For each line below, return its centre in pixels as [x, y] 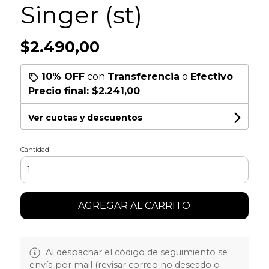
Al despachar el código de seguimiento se [135, 252]
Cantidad [35, 150]
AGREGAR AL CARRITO [134, 206]
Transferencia [143, 77]
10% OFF [63, 77]
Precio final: [60, 91]
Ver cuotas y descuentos [85, 118]
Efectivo [211, 77]
